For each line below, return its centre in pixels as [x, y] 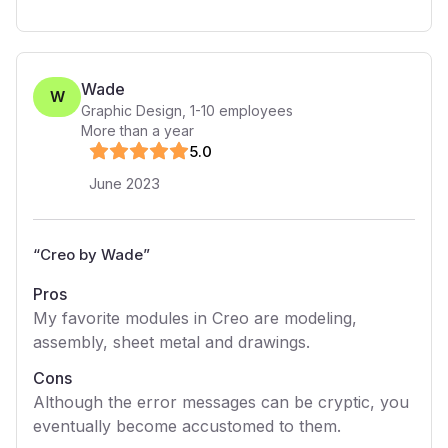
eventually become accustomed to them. [187, 426]
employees [254, 110]
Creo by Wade [91, 254]
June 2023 [124, 183]
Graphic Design [131, 110]
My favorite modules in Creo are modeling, [195, 318]
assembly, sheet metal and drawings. [171, 342]
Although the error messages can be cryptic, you [221, 402]
